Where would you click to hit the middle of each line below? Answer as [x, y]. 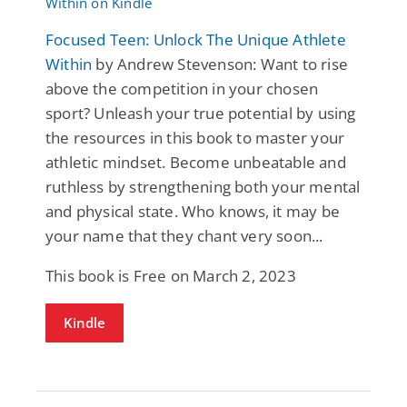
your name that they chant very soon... [184, 235]
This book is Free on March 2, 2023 [171, 275]
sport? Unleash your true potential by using [201, 113]
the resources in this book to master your [195, 137]
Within [69, 64]
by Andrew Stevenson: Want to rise [220, 64]
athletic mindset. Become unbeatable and [196, 162]
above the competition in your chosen [182, 88]
